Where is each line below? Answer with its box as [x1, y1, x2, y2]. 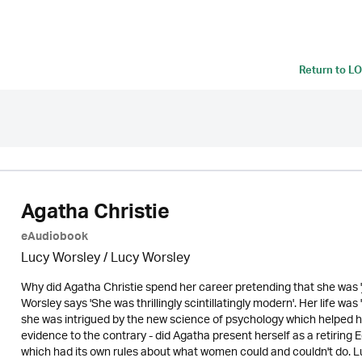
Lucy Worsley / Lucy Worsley [20, 246, 190, 272]
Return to [299, 61, 348, 82]
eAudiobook [20, 227, 88, 250]
